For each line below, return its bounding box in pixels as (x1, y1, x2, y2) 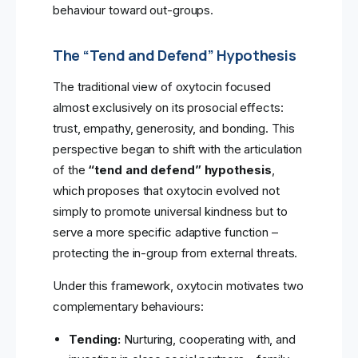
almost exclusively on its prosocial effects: (53, 100, 284, 116)
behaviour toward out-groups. (53, 2, 214, 18)
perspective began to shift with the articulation (53, 141, 303, 157)
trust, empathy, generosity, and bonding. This (53, 121, 295, 137)
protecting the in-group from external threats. (53, 245, 298, 261)
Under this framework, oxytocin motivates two (53, 278, 304, 294)
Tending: (69, 332, 121, 348)
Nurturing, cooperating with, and (121, 332, 296, 348)
